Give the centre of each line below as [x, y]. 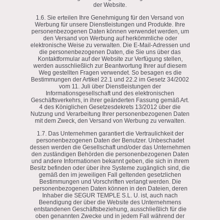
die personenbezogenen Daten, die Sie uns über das [110, 52]
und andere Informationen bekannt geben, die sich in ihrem [110, 161]
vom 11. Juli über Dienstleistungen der [110, 86]
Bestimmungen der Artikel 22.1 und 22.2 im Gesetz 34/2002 [110, 79]
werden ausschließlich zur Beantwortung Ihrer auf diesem [110, 66]
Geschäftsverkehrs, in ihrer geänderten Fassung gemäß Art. [110, 100]
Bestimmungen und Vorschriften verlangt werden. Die [110, 181]
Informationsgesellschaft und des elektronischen [110, 93]
